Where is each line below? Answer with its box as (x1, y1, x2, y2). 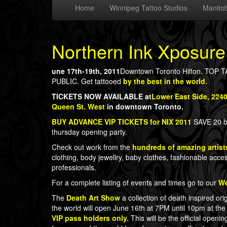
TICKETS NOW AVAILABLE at (52, 91, 152, 101)
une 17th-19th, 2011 (52, 66, 120, 76)
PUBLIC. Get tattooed (52, 76, 123, 86)
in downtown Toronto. (105, 101, 183, 111)
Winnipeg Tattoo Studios (109, 3, 187, 13)
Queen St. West (52, 101, 105, 111)
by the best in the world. (123, 76, 207, 86)
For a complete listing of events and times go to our (52, 177, 218, 187)
